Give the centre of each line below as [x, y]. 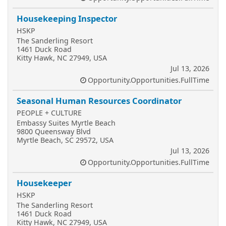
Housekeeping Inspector [67, 18]
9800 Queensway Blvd [54, 131]
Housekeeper [44, 183]
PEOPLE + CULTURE [49, 113]
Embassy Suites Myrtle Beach [66, 123]
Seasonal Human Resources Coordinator [99, 101]
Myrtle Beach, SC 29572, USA [65, 140]
